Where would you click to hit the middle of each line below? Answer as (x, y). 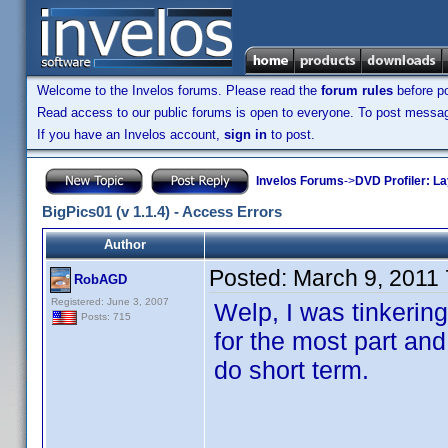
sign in (245, 134)
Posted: (251, 278)
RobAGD (100, 279)
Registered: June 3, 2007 (110, 301)
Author (125, 244)
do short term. (291, 370)
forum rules (357, 90)
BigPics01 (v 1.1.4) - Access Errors (162, 211)
